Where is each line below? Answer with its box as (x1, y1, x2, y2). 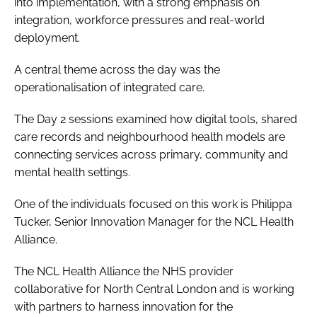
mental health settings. (14, 165, 133, 179)
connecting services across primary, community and (14, 147, 288, 161)
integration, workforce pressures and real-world (14, 13, 265, 27)
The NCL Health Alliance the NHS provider (14, 264, 234, 278)
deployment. (14, 30, 80, 45)
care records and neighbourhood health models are (14, 129, 285, 144)
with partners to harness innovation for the (14, 299, 233, 313)
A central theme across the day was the (14, 62, 220, 76)
